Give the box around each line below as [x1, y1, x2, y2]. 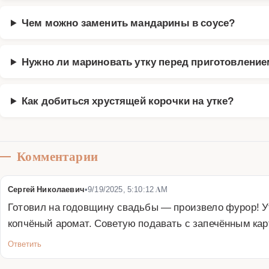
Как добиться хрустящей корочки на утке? [22, 94, 234, 107]
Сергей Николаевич [8, 184, 85, 194]
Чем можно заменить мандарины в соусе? [22, 16, 235, 29]
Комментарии [17, 149, 98, 164]
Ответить [8, 238, 41, 249]
